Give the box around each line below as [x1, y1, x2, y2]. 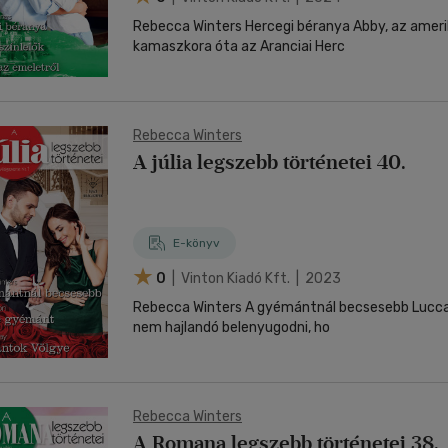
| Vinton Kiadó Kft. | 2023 [169, 269, 341, 287]
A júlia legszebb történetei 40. [133, 150, 406, 174]
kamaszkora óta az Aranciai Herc [133, 38, 345, 55]
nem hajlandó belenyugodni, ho [133, 319, 330, 336]
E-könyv [173, 236, 220, 250]
